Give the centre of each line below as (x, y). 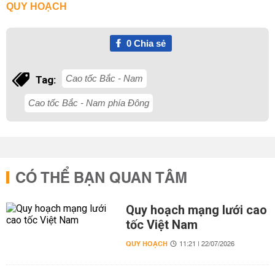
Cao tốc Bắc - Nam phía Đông (89, 103)
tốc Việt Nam (161, 225)
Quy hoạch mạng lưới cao (196, 210)
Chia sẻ (148, 43)
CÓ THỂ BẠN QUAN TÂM (101, 179)
